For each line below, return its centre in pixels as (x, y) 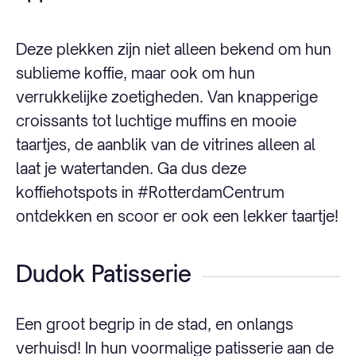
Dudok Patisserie (104, 273)
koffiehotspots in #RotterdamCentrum (150, 192)
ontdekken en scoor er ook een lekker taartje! (177, 215)
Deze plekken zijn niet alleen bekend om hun (174, 48)
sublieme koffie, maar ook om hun (135, 72)
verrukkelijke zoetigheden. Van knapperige (167, 96)
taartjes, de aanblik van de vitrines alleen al (166, 144)
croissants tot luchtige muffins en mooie (156, 120)
